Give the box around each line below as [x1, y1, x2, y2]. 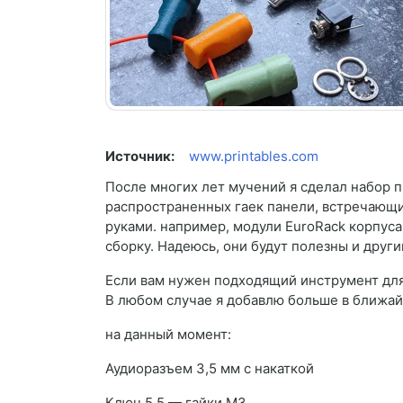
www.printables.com [189, 148, 318, 166]
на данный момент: [105, 326, 231, 344]
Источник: [105, 148, 175, 166]
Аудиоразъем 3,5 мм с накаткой [105, 360, 314, 378]
